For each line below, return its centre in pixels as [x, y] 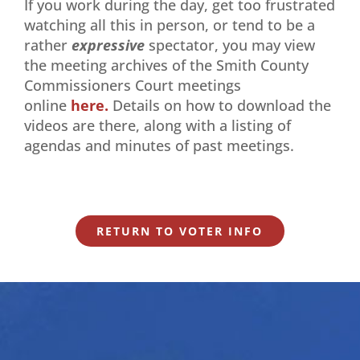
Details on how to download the [222, 105]
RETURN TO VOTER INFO [180, 231]
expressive [108, 45]
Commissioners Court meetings [133, 85]
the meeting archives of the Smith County [166, 65]
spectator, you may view [232, 45]
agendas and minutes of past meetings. [159, 145]
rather [46, 45]
